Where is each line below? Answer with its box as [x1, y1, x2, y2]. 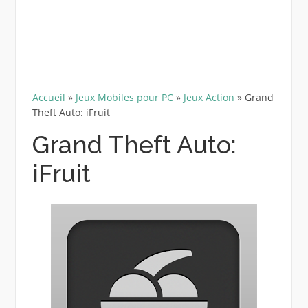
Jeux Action [183, 90, 234, 104]
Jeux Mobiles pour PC [75, 90, 173, 104]
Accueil [32, 90, 65, 104]
